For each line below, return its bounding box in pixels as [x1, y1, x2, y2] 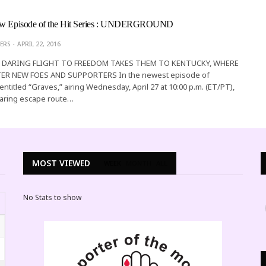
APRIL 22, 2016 [17, 39, 61, 48]
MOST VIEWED [32, 157, 90, 169]
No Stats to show [23, 192, 81, 202]
